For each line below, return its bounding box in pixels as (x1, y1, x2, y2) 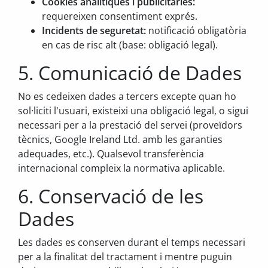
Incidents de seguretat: (42, 24, 146, 37)
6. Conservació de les (18, 183, 203, 209)
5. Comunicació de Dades (18, 60, 242, 86)
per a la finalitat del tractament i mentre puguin (18, 250, 232, 263)
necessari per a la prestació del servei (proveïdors (18, 118, 242, 132)
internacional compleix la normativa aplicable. (18, 162, 225, 175)
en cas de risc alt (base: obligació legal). (42, 38, 218, 51)
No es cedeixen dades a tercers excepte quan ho (18, 90, 236, 103)
